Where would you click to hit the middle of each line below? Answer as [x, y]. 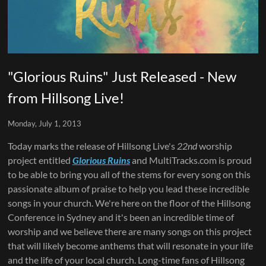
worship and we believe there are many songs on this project [129, 231]
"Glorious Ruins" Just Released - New [122, 76]
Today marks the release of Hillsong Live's [92, 145]
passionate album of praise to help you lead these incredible [128, 188]
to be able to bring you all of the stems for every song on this [129, 174]
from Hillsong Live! [66, 97]
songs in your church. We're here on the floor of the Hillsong [129, 202]
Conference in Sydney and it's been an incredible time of [121, 217]
